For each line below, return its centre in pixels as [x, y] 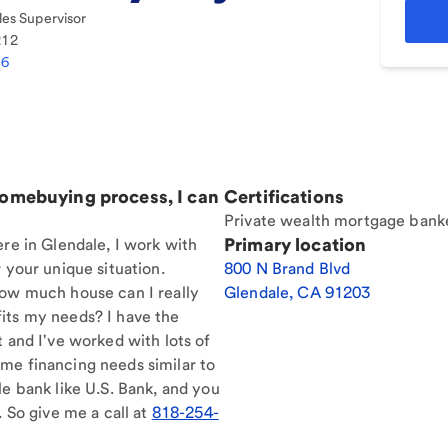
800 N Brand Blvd [287, 268]
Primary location [295, 244]
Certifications [284, 196]
